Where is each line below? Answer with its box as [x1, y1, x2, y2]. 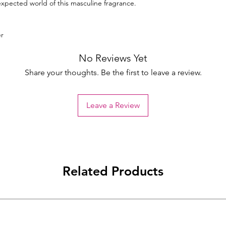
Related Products [63, 163, 163, 179]
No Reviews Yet [79, 52, 147, 65]
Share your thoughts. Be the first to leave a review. [24, 68, 202, 78]
